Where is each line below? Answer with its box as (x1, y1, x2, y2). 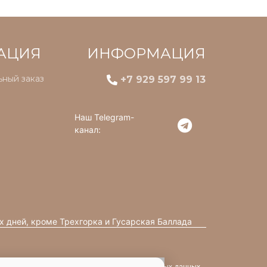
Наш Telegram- (74, 111, 134, 122)
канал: (74, 124, 101, 135)
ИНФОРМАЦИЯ (87, 44, 206, 62)
